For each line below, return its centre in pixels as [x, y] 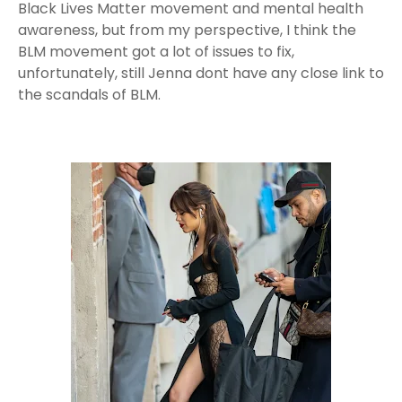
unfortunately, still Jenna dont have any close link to [201, 73]
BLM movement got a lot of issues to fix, [156, 52]
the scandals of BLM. [89, 95]
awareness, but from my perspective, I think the [187, 30]
